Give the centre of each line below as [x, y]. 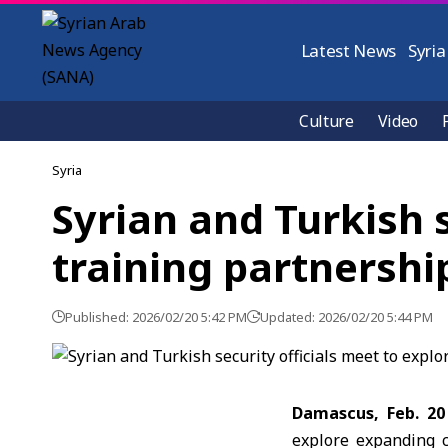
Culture [326, 121]
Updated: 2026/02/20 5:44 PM [346, 317]
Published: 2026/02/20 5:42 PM [156, 317]
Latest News [348, 50]
